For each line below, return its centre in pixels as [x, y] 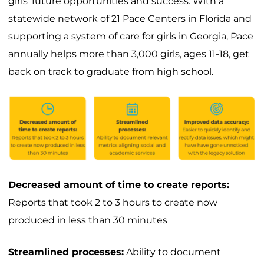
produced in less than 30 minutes [88, 220]
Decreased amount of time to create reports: [119, 185]
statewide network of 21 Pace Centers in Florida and [130, 19]
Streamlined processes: [66, 252]
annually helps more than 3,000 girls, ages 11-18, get [129, 54]
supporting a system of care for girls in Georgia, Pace [131, 37]
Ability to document [172, 252]
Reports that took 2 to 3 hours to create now [113, 203]
